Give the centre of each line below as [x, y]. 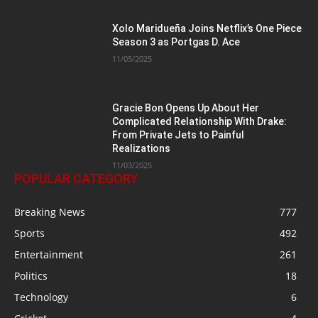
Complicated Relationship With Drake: [200, 121]
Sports [29, 233]
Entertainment [49, 254]
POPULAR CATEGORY [76, 178]
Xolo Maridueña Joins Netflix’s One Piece [207, 28]
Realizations [142, 148]
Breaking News [50, 212]
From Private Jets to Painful [179, 135]
